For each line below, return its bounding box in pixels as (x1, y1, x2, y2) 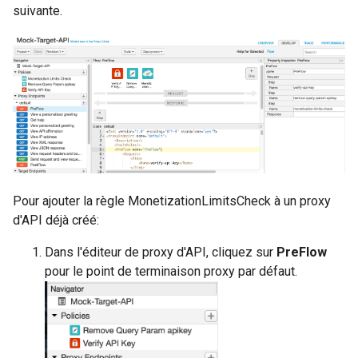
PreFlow (276, 244, 327, 260)
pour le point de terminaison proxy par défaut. (45, 263, 297, 279)
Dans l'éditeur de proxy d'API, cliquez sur (45, 244, 276, 260)
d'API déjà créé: (13, 212, 99, 228)
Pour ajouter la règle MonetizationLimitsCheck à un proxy (13, 193, 331, 209)
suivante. (13, 3, 62, 19)
